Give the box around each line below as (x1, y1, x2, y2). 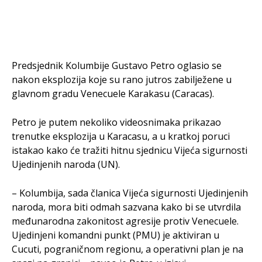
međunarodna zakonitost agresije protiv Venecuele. (12, 214, 239, 227)
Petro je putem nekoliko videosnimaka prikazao (12, 115, 221, 129)
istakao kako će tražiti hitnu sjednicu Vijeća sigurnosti (12, 143, 247, 157)
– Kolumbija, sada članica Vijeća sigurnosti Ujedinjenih (12, 186, 248, 199)
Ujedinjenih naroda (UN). (12, 157, 120, 171)
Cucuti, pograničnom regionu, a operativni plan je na (12, 242, 243, 256)
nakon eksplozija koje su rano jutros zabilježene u (12, 73, 232, 86)
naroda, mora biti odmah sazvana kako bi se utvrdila (12, 200, 241, 213)
